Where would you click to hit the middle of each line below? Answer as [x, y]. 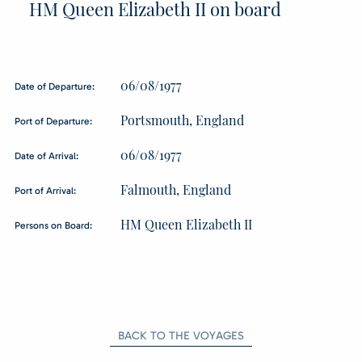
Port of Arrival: [45, 191]
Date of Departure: [55, 86]
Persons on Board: [53, 225]
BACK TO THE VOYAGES [181, 336]
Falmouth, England [175, 189]
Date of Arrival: [46, 156]
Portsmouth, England [182, 120]
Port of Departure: [53, 121]
